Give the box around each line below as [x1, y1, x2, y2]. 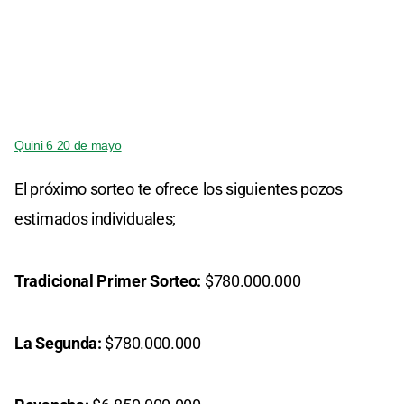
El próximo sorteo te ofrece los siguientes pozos [14, 179, 343, 198]
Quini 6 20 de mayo [14, 137, 122, 152]
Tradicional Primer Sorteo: [14, 271, 202, 290]
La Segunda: [14, 333, 102, 353]
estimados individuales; [14, 208, 177, 228]
